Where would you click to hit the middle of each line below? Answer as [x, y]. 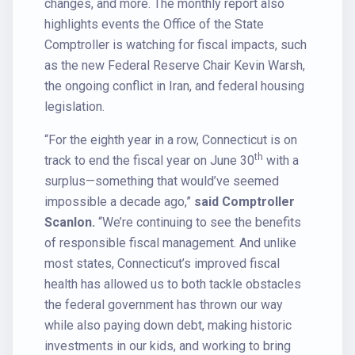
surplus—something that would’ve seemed [162, 181]
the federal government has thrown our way [164, 305]
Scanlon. [71, 222]
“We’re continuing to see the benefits [200, 222]
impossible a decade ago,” [119, 202]
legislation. [74, 107]
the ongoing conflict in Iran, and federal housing [174, 86]
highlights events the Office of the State [154, 24]
